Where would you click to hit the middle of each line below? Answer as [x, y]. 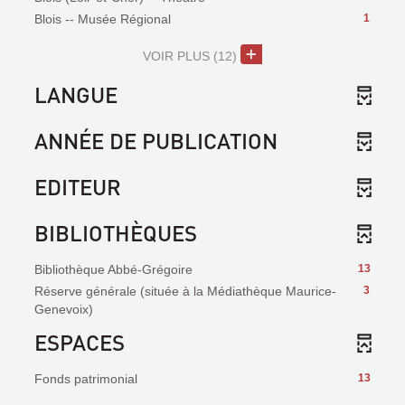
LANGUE [76, 94]
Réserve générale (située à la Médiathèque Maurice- [185, 291]
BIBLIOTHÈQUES [116, 233]
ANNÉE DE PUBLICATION [156, 141]
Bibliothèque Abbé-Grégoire [113, 269]
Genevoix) [64, 309]
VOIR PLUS [177, 56]
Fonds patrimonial [86, 379]
